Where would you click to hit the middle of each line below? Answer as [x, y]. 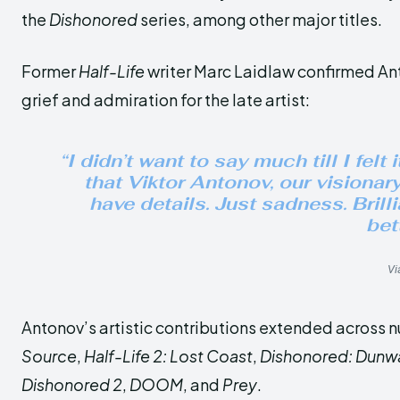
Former [50, 71]
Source [49, 356]
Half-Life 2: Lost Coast [168, 356]
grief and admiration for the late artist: [166, 100]
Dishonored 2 [72, 384]
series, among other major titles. [260, 19]
